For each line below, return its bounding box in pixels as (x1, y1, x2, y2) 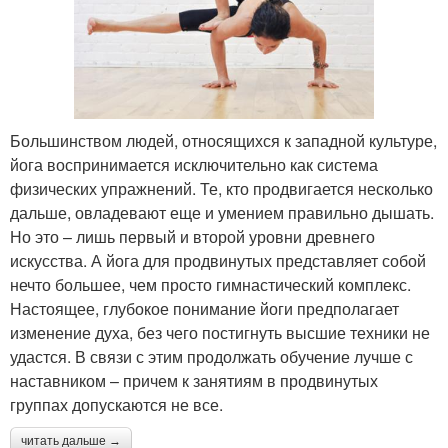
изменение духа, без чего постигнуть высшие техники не (10, 321, 430, 345)
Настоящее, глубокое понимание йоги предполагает (10, 297, 399, 321)
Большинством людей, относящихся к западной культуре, (10, 129, 437, 153)
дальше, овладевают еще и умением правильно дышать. (10, 201, 434, 225)
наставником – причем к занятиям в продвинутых (10, 369, 378, 393)
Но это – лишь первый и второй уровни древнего (10, 225, 375, 249)
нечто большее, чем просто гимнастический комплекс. (10, 273, 411, 297)
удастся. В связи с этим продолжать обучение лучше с (10, 345, 413, 369)
